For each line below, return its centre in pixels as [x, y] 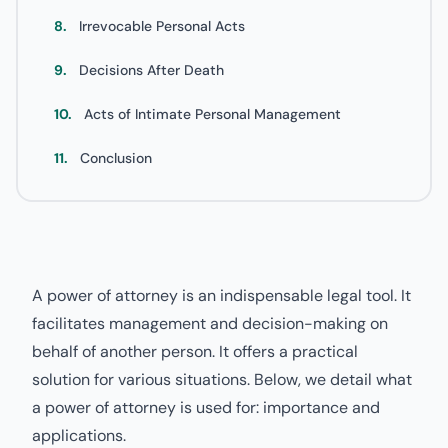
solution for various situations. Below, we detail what [222, 379]
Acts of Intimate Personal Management [212, 114]
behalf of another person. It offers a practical [195, 351]
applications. [79, 435]
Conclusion [116, 158]
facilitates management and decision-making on [210, 323]
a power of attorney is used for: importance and [206, 407]
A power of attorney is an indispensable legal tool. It [221, 295]
